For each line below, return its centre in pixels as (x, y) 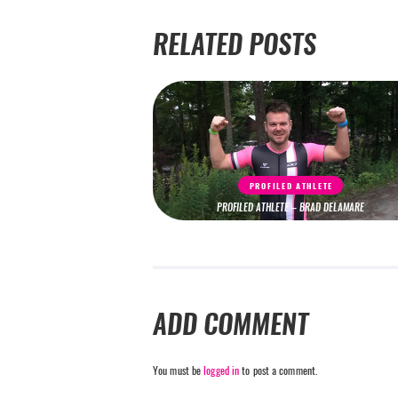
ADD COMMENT (231, 324)
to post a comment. (279, 370)
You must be (179, 370)
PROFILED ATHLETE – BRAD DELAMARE (291, 208)
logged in (222, 370)
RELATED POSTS (235, 44)
